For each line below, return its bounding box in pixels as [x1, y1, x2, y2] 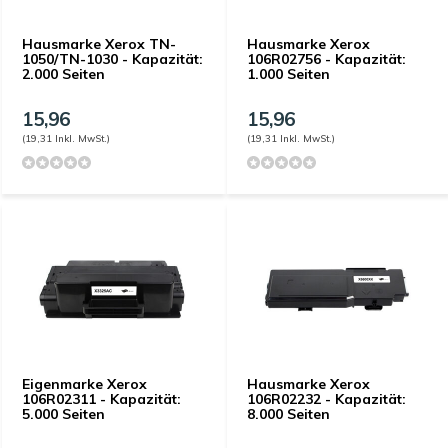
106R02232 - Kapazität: [247, 390, 406, 408]
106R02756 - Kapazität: [247, 50, 406, 68]
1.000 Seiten [247, 65, 330, 83]
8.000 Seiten [247, 405, 330, 423]
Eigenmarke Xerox [22, 375, 147, 393]
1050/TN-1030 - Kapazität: [22, 50, 203, 68]
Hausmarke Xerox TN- [22, 35, 176, 53]
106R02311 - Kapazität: [22, 390, 181, 408]
